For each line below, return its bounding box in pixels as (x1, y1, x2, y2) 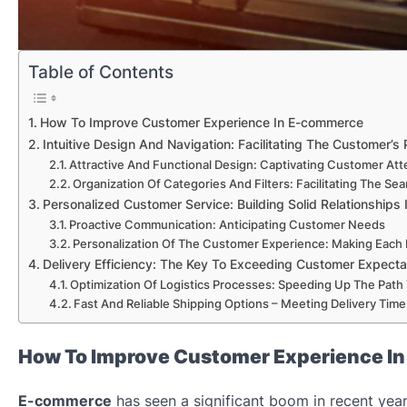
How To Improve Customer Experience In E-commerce (39, 114, 363, 131)
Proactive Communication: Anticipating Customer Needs (69, 217, 386, 233)
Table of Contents (28, 61, 174, 84)
